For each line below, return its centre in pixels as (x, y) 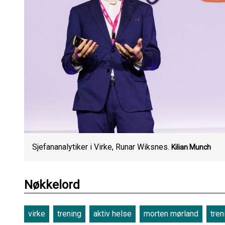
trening (69, 214)
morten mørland (171, 214)
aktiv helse (113, 214)
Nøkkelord (52, 185)
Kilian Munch (191, 147)
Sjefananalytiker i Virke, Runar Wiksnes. (102, 147)
